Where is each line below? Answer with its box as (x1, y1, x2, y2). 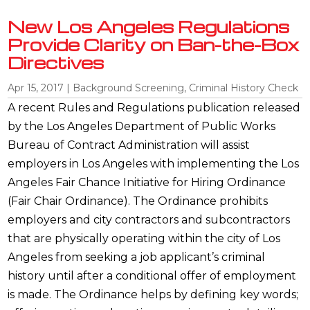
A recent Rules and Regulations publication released (8, 100, 301, 114)
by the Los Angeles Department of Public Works (8, 119, 276, 133)
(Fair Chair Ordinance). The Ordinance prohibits (8, 194, 268, 208)
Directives (8, 51, 104, 73)
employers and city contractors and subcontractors (8, 212, 291, 226)
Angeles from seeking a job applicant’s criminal (8, 250, 266, 264)
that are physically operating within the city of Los (8, 231, 281, 245)
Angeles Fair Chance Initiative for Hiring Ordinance (8, 175, 286, 189)
